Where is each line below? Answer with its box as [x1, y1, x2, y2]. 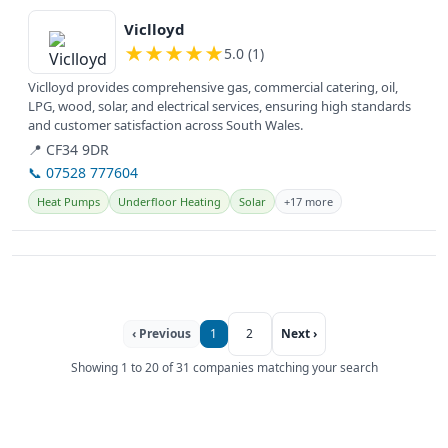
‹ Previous [131, 325, 191, 343]
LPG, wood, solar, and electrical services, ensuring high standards [28, 97, 411, 116]
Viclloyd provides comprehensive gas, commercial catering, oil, [28, 78, 398, 97]
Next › [280, 325, 317, 343]
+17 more [284, 194, 333, 210]
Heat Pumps [37, 194, 100, 210]
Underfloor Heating [118, 194, 221, 210]
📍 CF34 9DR [28, 140, 109, 160]
